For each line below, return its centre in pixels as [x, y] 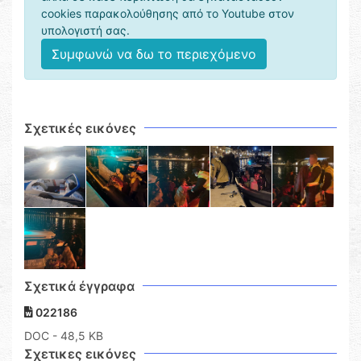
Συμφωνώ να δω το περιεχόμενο [154, 54]
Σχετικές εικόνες [80, 129]
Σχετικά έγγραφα [79, 286]
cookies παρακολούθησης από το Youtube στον [168, 14]
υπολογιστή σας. [85, 31]
